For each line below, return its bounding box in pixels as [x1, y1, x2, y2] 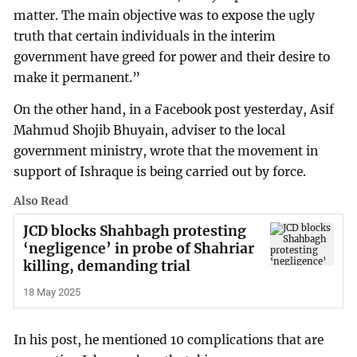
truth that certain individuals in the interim [14, 29, 277, 45]
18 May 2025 [22, 286, 80, 299]
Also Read [14, 193, 69, 208]
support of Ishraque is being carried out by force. [14, 164, 307, 180]
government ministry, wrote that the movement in [14, 143, 319, 159]
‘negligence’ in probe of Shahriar [22, 240, 254, 258]
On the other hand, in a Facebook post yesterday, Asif [14, 102, 335, 118]
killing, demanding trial [22, 257, 190, 276]
